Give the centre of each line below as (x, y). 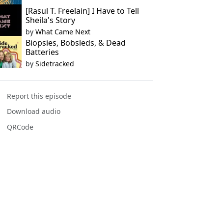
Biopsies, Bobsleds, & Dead (75, 43)
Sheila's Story (50, 20)
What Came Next (63, 32)
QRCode (20, 127)
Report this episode (39, 96)
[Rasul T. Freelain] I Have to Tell (82, 11)
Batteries (42, 52)
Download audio (34, 111)
